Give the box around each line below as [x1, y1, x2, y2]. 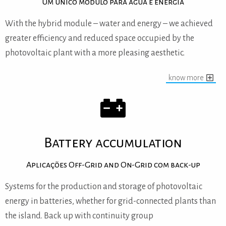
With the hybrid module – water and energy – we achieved [5, 19, 213, 28]
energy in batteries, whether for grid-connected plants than [5, 196, 216, 206]
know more [168, 73, 204, 82]
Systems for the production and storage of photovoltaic [5, 182, 202, 191]
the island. [5, 211, 42, 220]
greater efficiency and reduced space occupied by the [5, 33, 194, 43]
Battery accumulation [44, 135, 182, 150]
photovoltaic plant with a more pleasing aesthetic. [5, 48, 185, 58]
